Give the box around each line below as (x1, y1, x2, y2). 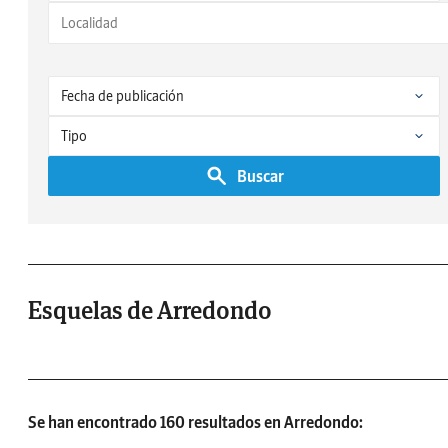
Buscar (236, 166, 284, 186)
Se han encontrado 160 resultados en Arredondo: (28, 412, 363, 433)
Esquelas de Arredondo (28, 295, 272, 327)
